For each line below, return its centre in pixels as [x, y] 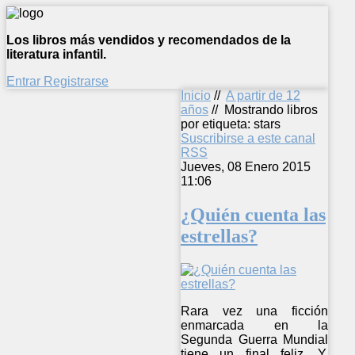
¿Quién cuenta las [253, 214]
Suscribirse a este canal [248, 138]
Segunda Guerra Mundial [255, 339]
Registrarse [76, 81]
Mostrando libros [271, 110]
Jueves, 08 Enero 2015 [246, 167]
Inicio [196, 95]
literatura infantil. [56, 54]
